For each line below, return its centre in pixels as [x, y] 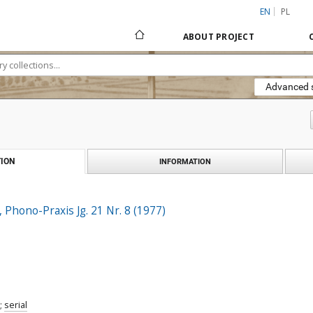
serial [16, 305]
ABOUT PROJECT [218, 37]
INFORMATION [185, 161]
